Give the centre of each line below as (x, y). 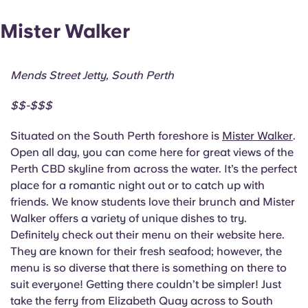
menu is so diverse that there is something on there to (148, 268)
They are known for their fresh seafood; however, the (146, 252)
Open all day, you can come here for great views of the (152, 153)
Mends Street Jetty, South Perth (92, 76)
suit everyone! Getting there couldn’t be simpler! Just (146, 285)
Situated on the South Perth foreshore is (116, 136)
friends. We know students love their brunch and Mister (153, 202)
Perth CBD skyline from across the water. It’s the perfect (154, 169)
